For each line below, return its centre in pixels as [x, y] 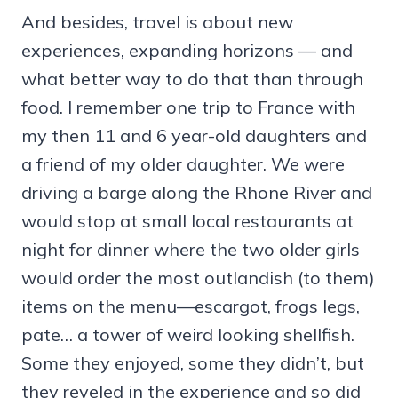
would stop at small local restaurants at [187, 220]
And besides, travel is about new [157, 21]
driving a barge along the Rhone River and [197, 192]
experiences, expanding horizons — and [187, 50]
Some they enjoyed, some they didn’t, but [193, 362]
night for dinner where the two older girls [191, 249]
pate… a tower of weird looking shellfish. [188, 334]
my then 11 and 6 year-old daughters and [194, 135]
